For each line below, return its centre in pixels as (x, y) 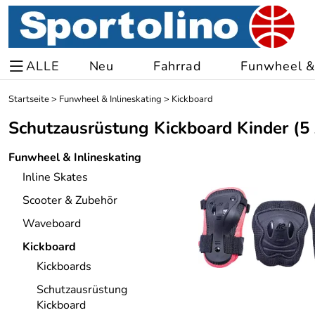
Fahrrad (177, 66)
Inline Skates (55, 177)
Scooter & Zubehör (70, 200)
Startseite (29, 99)
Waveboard (52, 224)
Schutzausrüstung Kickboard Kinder (148, 128)
